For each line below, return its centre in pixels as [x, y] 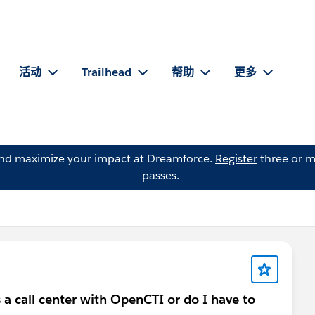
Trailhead [107, 72]
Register [236, 159]
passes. [160, 175]
